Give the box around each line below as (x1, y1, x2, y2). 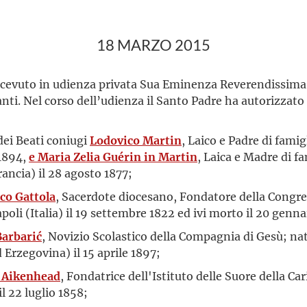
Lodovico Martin (90, 133, 182, 147)
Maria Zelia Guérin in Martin (38, 149, 197, 164)
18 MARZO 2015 (97, 37, 210, 53)
